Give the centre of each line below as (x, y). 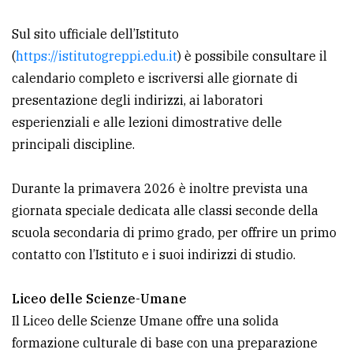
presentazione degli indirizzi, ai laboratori (137, 100)
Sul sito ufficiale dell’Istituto (95, 33)
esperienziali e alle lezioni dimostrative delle (147, 122)
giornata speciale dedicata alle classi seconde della (165, 210)
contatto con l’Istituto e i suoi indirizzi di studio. (154, 254)
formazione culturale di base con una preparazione (165, 342)
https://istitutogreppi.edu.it (97, 56)
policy (34, 9)
